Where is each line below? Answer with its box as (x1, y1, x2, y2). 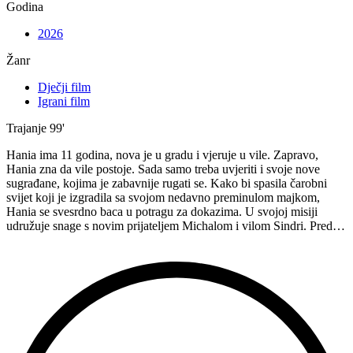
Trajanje (6, 121, 46, 135)
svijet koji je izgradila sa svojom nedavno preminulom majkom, (6, 190, 320, 204)
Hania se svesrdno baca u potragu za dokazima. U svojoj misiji (6, 204, 318, 218)
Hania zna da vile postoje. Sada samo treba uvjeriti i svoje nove (6, 162, 320, 176)
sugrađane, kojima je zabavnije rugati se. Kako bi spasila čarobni (6, 176, 327, 190)
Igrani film (38, 94, 90, 108)
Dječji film (38, 80, 91, 94)
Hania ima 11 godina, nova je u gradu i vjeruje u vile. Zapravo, (6, 147, 318, 162)
